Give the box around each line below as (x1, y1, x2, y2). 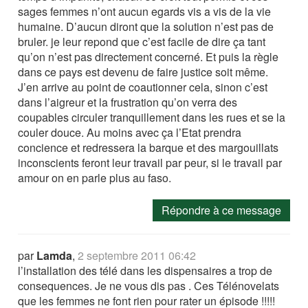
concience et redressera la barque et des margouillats (18, 140, 279, 155)
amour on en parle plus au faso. (18, 170, 172, 186)
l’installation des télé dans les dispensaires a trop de (18, 263, 273, 278)
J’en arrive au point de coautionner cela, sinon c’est (18, 79, 268, 95)
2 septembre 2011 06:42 (78, 247, 197, 263)
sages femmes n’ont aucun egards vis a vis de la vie (18, 3, 272, 19)
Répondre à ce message (161, 202, 281, 218)
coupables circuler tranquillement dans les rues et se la (18, 109, 286, 125)
